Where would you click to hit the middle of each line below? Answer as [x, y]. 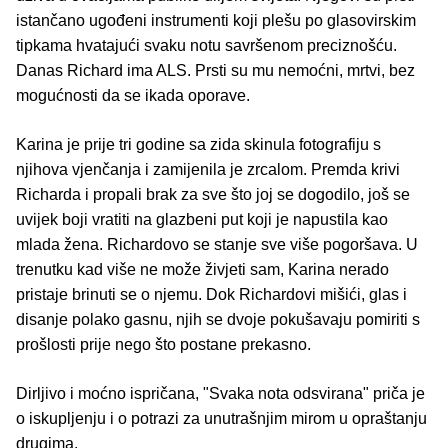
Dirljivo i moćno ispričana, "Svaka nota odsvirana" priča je [220, 394]
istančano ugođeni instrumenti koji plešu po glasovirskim [216, 21]
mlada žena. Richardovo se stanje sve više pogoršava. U [217, 245]
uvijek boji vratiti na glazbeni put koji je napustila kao [202, 220]
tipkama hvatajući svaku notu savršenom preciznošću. [206, 46]
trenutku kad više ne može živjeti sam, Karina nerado [202, 270]
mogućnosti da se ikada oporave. [133, 96]
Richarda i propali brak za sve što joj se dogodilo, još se [213, 195]
